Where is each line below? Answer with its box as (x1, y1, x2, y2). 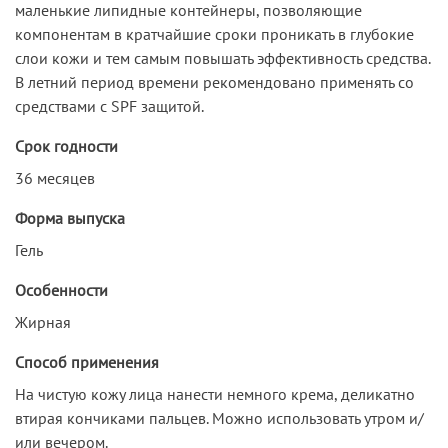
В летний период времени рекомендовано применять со (15, 71, 414, 92)
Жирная (15, 311, 71, 332)
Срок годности (15, 135, 118, 156)
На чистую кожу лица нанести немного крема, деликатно (15, 383, 415, 404)
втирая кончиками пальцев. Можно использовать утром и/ (15, 407, 424, 428)
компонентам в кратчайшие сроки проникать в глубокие (15, 23, 414, 44)
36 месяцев (15, 167, 95, 188)
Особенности (15, 279, 108, 300)
